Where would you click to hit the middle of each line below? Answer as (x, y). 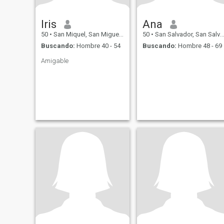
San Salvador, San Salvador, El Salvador (186, 34)
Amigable (54, 60)
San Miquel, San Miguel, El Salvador (85, 34)
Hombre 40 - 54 (97, 45)
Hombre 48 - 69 (199, 45)
